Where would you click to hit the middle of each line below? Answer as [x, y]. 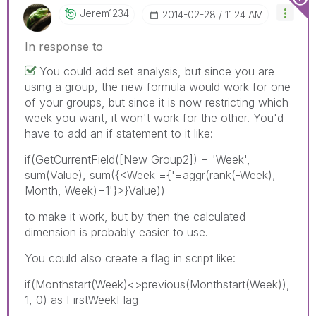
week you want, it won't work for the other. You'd [154, 117]
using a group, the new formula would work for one [158, 86]
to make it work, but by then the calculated [135, 216]
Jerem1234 [104, 13]
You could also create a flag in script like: [130, 258]
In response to [64, 46]
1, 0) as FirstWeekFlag [81, 299]
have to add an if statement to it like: [119, 133]
